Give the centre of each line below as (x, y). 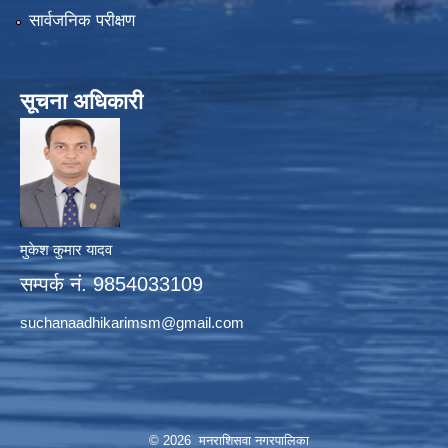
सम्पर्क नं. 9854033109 (111, 283)
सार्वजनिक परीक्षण (81, 20)
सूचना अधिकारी (81, 101)
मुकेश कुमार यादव (66, 249)
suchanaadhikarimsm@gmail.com (132, 322)
